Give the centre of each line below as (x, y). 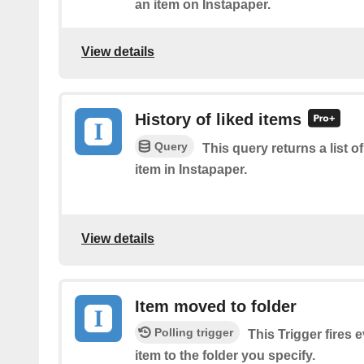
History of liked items (218, 120)
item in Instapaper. (191, 170)
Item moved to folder (216, 307)
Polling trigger (194, 333)
